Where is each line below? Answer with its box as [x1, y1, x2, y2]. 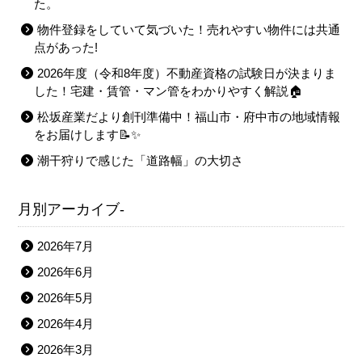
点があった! [34, 40, 99, 55]
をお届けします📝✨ [34, 128, 141, 142]
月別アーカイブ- [18, 201, 125, 218]
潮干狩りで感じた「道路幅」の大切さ [37, 154, 244, 168]
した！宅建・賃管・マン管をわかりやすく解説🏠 [34, 84, 303, 99]
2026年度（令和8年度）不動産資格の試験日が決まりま [37, 66, 337, 81]
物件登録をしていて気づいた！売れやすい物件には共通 [37, 23, 341, 37]
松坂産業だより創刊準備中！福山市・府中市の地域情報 [37, 110, 341, 124]
